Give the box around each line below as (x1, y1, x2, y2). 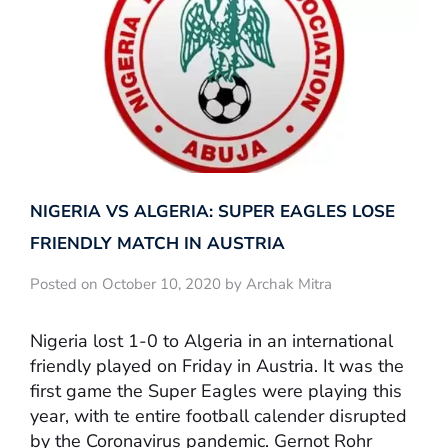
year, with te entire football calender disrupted (30, 404, 407, 429)
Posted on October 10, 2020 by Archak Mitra (30, 273, 332, 294)
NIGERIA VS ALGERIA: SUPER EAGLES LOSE (30, 199, 395, 223)
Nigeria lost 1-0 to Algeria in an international (30, 329, 393, 354)
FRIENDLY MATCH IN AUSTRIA (30, 231, 285, 255)
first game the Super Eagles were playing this (30, 379, 402, 404)
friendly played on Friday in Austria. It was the (30, 354, 404, 379)
